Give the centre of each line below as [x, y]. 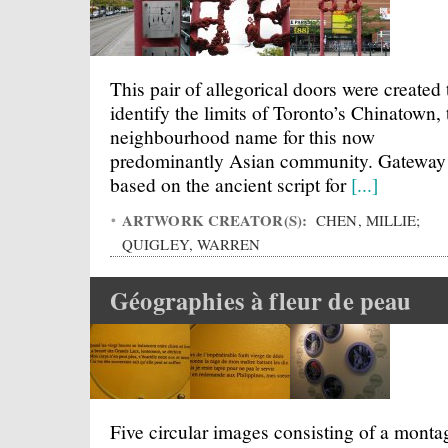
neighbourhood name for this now [242, 136]
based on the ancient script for [230, 184]
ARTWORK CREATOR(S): [217, 220]
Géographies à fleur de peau [261, 300]
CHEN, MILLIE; [366, 220]
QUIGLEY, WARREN [191, 244]
